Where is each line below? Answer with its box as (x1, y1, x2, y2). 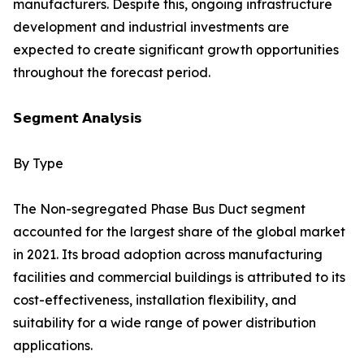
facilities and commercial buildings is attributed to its (13, 269, 345, 286)
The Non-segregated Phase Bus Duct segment (13, 201, 305, 218)
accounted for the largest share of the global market (13, 223, 345, 240)
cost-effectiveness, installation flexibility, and (13, 292, 297, 309)
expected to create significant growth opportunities (13, 41, 339, 58)
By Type (13, 155, 63, 172)
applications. (13, 337, 93, 354)
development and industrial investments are (13, 19, 289, 36)
